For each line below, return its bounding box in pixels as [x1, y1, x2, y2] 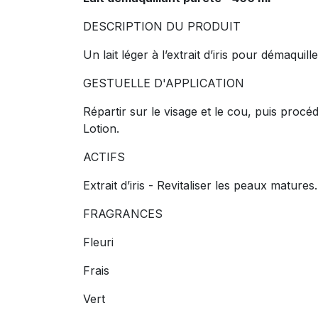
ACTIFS [83, 149, 125, 164]
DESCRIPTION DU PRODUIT [83, 18, 241, 33]
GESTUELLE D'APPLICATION [83, 75, 244, 90]
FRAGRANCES [83, 206, 163, 221]
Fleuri [83, 234, 114, 249]
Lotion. [83, 121, 119, 136]
